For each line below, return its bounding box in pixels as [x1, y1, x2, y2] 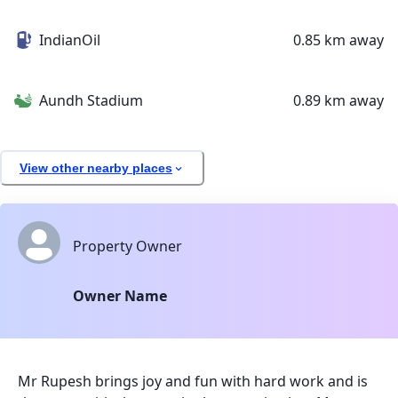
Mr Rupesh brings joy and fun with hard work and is [18, 371, 368, 392]
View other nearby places [20, 160, 172, 175]
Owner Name [73, 286, 167, 306]
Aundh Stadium [39, 91, 143, 111]
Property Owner [73, 236, 182, 257]
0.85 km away [293, 30, 384, 51]
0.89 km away [293, 91, 384, 111]
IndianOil [39, 30, 100, 51]
